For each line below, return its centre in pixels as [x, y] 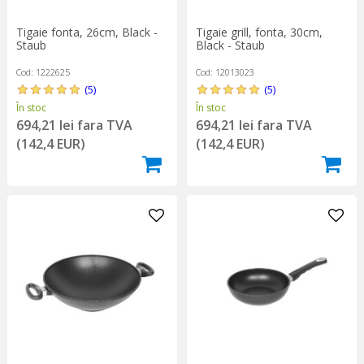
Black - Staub [230, 45]
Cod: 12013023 [225, 71]
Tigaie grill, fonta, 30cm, [259, 32]
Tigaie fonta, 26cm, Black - [87, 32]
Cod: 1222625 [43, 71]
